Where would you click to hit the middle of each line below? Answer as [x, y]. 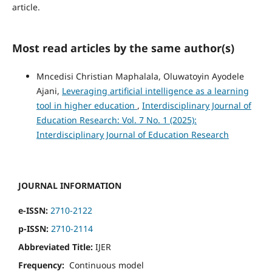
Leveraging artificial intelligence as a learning [155, 91]
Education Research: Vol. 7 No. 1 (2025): [116, 120]
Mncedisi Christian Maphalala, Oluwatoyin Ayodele [140, 76]
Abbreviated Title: [56, 247]
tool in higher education [87, 106]
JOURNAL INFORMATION [70, 186]
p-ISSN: [35, 229]
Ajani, [49, 91]
